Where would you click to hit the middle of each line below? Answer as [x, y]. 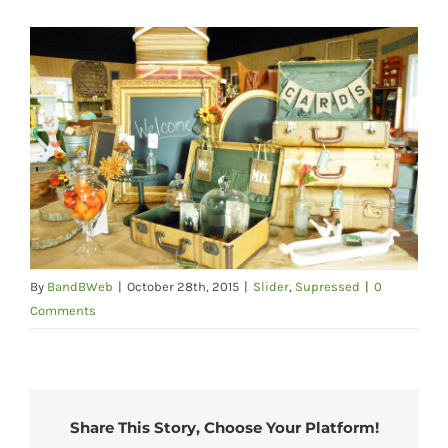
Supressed [327, 286]
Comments [63, 310]
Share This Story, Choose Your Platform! [224, 427]
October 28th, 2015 [183, 286]
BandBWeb [80, 286]
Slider [271, 286]
